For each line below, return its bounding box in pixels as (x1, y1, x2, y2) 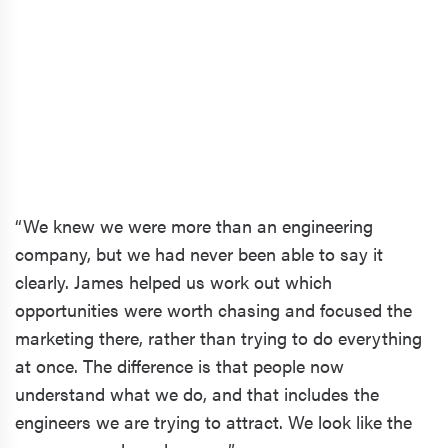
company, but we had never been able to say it (15, 240, 383, 266)
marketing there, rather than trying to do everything (15, 324, 422, 350)
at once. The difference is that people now (15, 352, 344, 378)
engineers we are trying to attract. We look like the (15, 408, 412, 434)
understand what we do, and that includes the (15, 380, 379, 406)
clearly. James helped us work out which (15, 268, 332, 294)
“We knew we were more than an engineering (15, 212, 373, 238)
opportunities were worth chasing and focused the (15, 296, 412, 322)
